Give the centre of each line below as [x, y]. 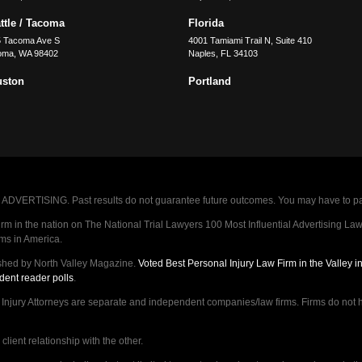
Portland [209, 81]
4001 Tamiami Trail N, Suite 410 [250, 41]
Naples [202, 54]
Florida [206, 23]
